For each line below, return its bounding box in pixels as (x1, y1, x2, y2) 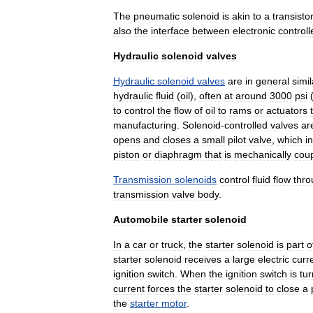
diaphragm (154, 148, 202, 160)
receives (184, 253, 221, 265)
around (235, 89, 267, 101)
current (113, 282, 145, 294)
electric (258, 253, 289, 265)
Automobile (113, 213, 168, 225)
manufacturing (113, 119, 177, 131)
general (256, 75, 289, 87)
